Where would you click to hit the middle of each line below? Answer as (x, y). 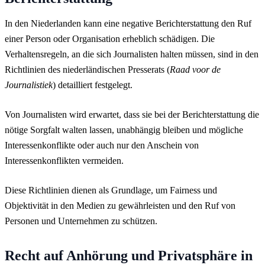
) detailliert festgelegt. (93, 85)
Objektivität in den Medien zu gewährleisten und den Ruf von (120, 205)
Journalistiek (29, 85)
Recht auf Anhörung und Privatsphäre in (129, 255)
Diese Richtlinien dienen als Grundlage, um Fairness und (111, 190)
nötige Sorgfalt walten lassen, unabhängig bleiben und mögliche (124, 130)
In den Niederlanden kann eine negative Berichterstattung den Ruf (128, 23)
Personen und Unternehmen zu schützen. (81, 221)
